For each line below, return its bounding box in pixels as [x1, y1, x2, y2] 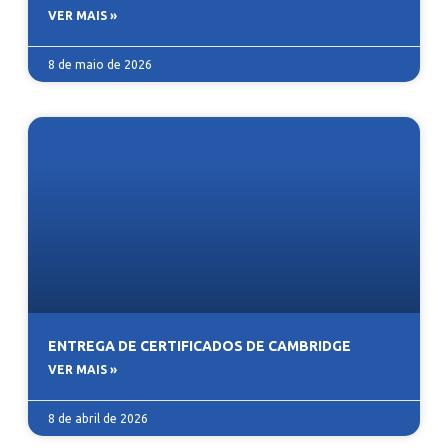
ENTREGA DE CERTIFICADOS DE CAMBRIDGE [48, 338, 351, 355]
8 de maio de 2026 [48, 58, 152, 72]
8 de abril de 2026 [48, 412, 148, 426]
